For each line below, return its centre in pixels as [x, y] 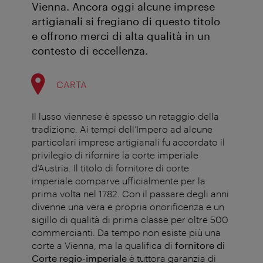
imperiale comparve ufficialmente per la [119, 181]
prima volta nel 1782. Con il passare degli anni [130, 194]
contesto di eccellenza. [90, 51]
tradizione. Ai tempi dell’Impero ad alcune [122, 129]
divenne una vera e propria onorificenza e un [128, 207]
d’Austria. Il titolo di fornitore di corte [110, 168]
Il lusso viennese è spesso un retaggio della [125, 116]
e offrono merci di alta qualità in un [121, 36]
